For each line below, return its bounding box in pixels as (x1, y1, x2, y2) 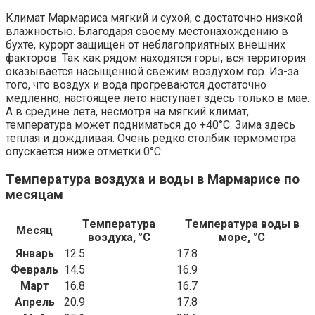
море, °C (219, 231, 265, 245)
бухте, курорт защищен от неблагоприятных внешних (6, 37, 285, 51)
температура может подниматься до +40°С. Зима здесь (6, 117, 295, 131)
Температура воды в (184, 217, 300, 231)
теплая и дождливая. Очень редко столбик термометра (6, 131, 296, 145)
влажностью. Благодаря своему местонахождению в (6, 24, 288, 38)
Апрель (14, 295, 55, 309)
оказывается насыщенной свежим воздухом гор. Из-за (6, 64, 299, 78)
